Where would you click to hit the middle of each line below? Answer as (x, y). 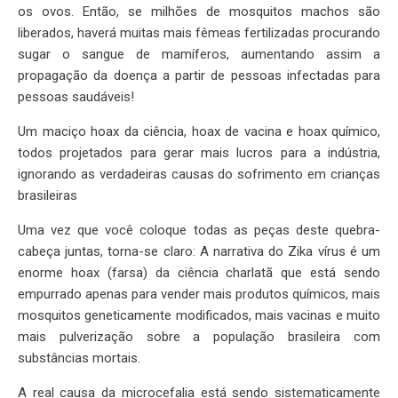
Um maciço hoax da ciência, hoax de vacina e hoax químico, (199, 132)
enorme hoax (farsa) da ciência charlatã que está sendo (199, 273)
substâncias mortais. (79, 358)
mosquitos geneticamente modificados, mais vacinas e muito (199, 316)
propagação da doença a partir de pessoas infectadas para (199, 76)
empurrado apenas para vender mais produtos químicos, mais (199, 295)
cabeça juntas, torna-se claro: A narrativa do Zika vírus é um (199, 252)
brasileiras (48, 196)
